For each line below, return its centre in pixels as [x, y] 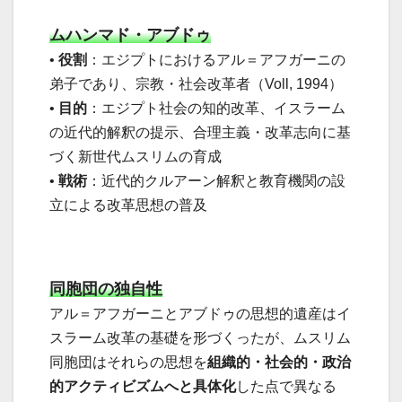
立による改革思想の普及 [128, 205]
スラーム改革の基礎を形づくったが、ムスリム [200, 338]
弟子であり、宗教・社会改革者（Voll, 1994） [196, 84]
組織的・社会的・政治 [279, 363]
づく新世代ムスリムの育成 [135, 157]
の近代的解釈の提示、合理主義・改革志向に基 [200, 133]
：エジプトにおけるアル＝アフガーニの [216, 60]
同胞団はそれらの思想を [128, 363]
